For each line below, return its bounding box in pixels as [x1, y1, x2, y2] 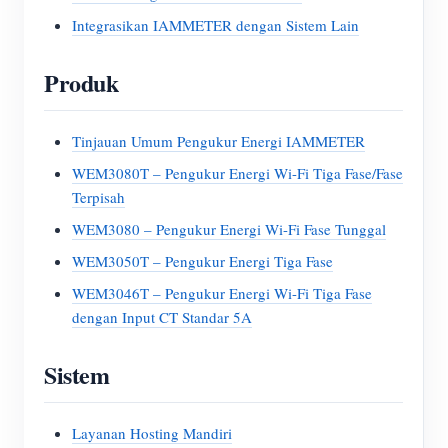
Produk [44, 65, 119, 100]
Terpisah [72, 187, 125, 207]
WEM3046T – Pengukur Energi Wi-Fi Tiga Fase [72, 283, 372, 303]
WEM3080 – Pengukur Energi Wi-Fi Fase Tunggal [72, 219, 386, 239]
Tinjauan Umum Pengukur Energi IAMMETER [72, 131, 365, 151]
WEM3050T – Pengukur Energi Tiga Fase [72, 251, 333, 271]
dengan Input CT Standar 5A [72, 307, 252, 327]
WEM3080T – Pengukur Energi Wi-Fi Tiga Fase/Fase [72, 163, 403, 183]
